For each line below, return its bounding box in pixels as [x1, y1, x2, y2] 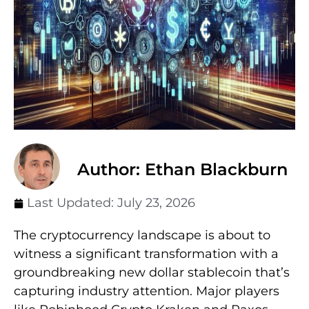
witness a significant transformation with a [14, 246, 279, 261]
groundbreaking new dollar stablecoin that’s [14, 265, 290, 280]
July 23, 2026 [117, 195, 195, 210]
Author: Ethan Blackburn [77, 159, 288, 179]
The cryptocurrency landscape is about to [14, 228, 270, 243]
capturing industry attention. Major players [14, 283, 279, 299]
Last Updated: [27, 195, 117, 210]
